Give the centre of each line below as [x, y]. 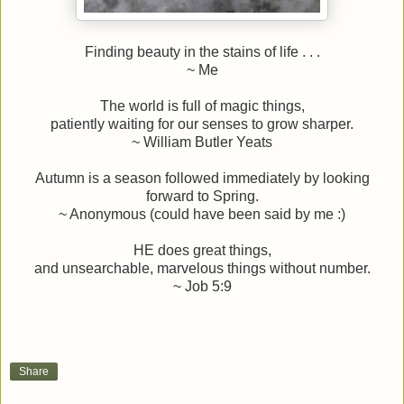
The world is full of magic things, [202, 106]
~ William [163, 142]
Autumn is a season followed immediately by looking [202, 178]
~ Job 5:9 [202, 286]
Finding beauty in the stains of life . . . [202, 51]
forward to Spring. [202, 196]
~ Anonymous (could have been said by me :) [202, 214]
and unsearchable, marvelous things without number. [202, 268]
